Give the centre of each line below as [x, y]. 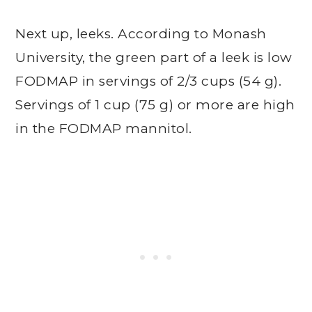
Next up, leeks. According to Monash [141, 34]
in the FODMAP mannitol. [104, 128]
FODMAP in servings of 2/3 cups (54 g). [149, 81]
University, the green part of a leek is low [154, 57]
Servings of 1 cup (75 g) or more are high [155, 105]
